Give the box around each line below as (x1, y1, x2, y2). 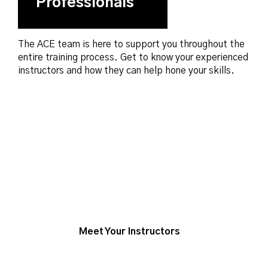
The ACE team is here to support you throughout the (18, 39, 245, 50)
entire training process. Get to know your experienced (18, 53, 248, 63)
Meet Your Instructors (79, 227, 180, 237)
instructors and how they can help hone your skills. (18, 66, 234, 76)
